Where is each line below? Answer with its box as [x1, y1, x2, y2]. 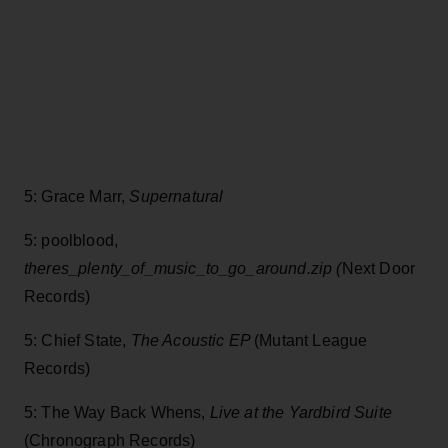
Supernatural [129, 188, 224, 206]
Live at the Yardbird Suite [209, 404, 392, 422]
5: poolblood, [24, 232, 119, 250]
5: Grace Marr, [24, 188, 130, 206]
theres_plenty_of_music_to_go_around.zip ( [24, 260, 342, 278]
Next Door [341, 260, 416, 278]
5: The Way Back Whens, [24, 404, 210, 422]
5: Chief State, [24, 332, 131, 350]
